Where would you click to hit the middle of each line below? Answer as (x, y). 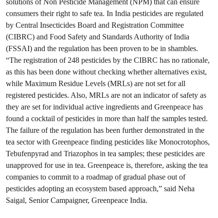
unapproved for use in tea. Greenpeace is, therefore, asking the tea (107, 165)
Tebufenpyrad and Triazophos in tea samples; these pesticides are (105, 154)
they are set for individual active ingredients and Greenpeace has (104, 107)
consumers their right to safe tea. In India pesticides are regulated (105, 13)
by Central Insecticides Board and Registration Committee (95, 25)
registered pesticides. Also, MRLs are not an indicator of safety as (106, 95)
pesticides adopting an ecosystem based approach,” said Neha (100, 189)
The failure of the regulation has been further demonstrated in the (105, 130)
